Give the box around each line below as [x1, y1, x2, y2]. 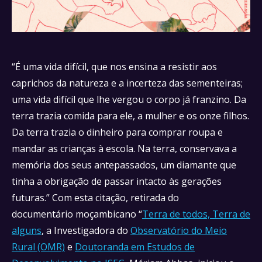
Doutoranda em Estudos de [75, 240, 195, 253]
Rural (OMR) [12, 240, 65, 253]
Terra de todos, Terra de [142, 208, 250, 220]
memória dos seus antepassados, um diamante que [12, 158, 236, 171]
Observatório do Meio [130, 224, 227, 237]
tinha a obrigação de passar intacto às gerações [12, 175, 222, 188]
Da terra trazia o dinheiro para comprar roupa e [12, 126, 223, 139]
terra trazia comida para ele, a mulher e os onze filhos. [12, 109, 249, 122]
